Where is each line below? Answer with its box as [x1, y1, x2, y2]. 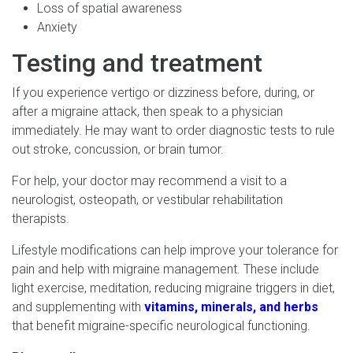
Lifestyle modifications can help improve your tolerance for [12, 242, 338, 258]
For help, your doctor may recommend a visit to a [12, 173, 287, 188]
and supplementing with [12, 299, 144, 314]
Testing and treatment [12, 47, 262, 78]
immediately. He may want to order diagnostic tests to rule [12, 122, 335, 138]
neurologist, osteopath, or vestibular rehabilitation [12, 191, 283, 207]
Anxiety [37, 19, 77, 35]
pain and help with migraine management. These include [12, 261, 319, 277]
